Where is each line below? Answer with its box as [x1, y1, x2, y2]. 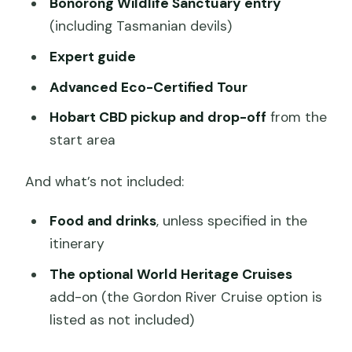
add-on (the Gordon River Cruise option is [49, 288, 322, 306]
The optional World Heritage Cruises [49, 265, 292, 283]
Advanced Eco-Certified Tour [49, 78, 247, 96]
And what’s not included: [25, 172, 185, 190]
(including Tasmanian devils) [49, 17, 232, 35]
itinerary [49, 234, 104, 252]
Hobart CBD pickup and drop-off [49, 108, 266, 126]
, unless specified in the [156, 211, 307, 229]
